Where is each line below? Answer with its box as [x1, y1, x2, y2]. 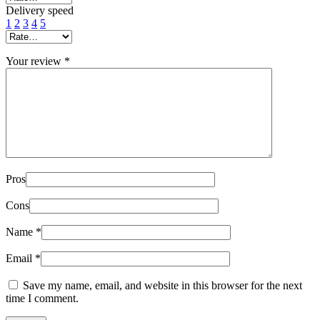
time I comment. [6, 291, 79, 304]
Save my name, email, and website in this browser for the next [23, 279, 302, 291]
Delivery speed [6, 4, 74, 16]
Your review [6, 54, 64, 67]
